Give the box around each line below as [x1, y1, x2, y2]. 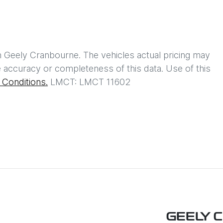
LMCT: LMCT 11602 [50, 76, 130, 87]
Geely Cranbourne [4, 49, 79, 60]
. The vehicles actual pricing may [79, 49, 210, 60]
